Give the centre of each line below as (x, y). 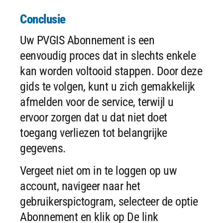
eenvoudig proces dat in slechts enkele (108, 56)
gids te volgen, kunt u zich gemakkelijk (108, 86)
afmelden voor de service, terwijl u (97, 102)
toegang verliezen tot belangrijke (94, 133)
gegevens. (43, 148)
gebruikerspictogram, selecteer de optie (109, 201)
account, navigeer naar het (80, 186)
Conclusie (43, 19)
